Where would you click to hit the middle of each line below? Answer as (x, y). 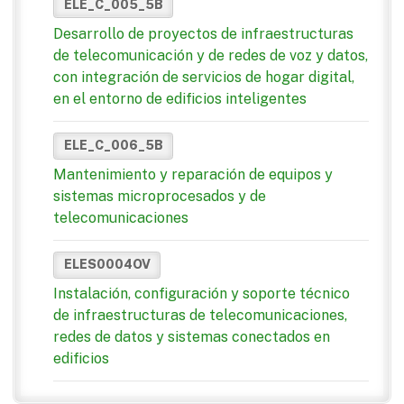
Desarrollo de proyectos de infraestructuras (203, 33)
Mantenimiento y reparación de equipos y (193, 174)
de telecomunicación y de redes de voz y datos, (211, 55)
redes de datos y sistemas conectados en (192, 337)
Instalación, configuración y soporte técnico (202, 294)
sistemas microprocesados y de (160, 196)
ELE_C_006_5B (113, 146)
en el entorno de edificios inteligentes (180, 98)
